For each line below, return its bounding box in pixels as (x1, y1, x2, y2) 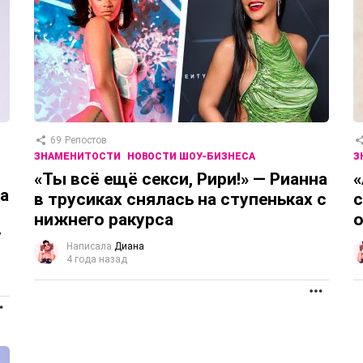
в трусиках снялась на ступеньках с (34, 190, 327, 210)
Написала (66, 241, 112, 253)
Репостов (65, 135, 107, 147)
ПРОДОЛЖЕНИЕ (9, 301, 85, 310)
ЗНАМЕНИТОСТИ (34, 151, 121, 163)
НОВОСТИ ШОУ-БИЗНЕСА (127, 151, 255, 163)
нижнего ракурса (34, 210, 173, 230)
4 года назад (66, 254, 127, 266)
